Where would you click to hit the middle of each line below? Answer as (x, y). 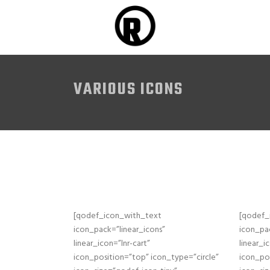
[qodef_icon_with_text (118, 216)
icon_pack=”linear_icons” (119, 230)
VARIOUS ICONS (128, 89)
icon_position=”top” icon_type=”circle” (146, 258)
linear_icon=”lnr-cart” (112, 244)
